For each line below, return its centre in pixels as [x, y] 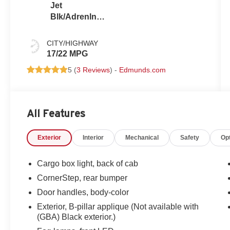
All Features [56, 113]
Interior [93, 137]
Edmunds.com [143, 70]
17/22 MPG [68, 53]
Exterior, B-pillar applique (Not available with [118, 206]
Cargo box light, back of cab [88, 163]
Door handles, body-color [83, 192]
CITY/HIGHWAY [73, 43]
